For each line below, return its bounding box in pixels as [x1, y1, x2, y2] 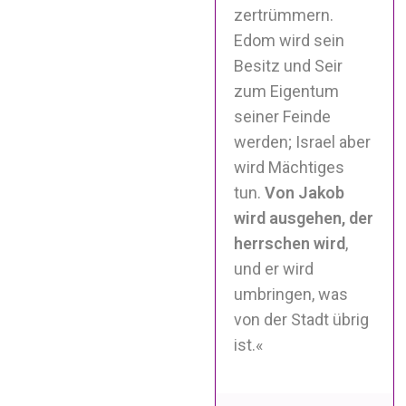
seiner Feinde [234, 106, 332, 126]
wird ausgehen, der [234, 208, 374, 227]
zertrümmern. [234, 5, 334, 24]
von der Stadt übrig [234, 309, 370, 329]
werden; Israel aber [234, 131, 372, 151]
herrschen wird [234, 233, 346, 253]
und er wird [234, 258, 314, 278]
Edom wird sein [234, 30, 345, 50]
